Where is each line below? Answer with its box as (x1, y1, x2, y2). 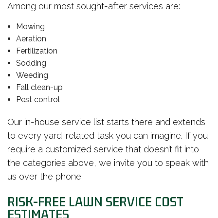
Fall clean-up (16, 83, 63, 92)
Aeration (16, 34, 46, 44)
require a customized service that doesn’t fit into (7, 144, 199, 155)
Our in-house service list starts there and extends (7, 117, 205, 127)
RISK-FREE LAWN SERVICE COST (7, 193, 183, 212)
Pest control (16, 95, 60, 105)
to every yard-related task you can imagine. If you (7, 130, 208, 141)
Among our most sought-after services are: (7, 1, 180, 12)
